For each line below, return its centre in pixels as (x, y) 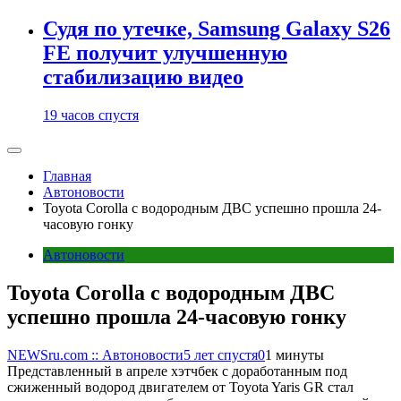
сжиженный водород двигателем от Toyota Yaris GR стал (180, 387)
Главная (67, 176)
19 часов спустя (91, 115)
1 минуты (294, 354)
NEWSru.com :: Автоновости (95, 354)
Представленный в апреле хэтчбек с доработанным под (177, 371)
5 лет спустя (221, 354)
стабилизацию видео (143, 77)
